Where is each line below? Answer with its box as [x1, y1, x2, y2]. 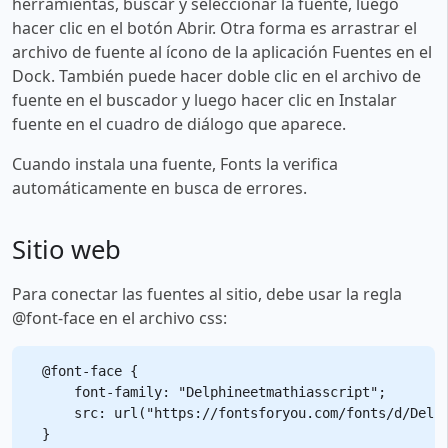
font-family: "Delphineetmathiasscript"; [42, 383, 386, 400]
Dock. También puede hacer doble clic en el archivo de [12, 64, 421, 87]
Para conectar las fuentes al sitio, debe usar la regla [12, 282, 402, 305]
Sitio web [12, 231, 121, 267]
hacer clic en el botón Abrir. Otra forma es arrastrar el [12, 16, 417, 39]
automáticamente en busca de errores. [12, 176, 307, 199]
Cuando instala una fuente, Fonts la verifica [12, 152, 338, 175]
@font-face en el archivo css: [12, 306, 227, 329]
